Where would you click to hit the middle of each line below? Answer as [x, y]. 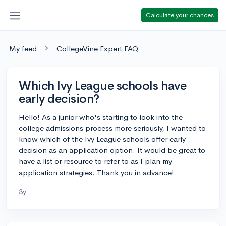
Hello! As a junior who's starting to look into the [101, 117]
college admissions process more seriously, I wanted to [112, 128]
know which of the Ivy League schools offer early [102, 139]
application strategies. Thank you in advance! [96, 172]
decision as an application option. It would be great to [112, 150]
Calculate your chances [180, 15]
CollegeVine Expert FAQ [97, 48]
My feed [23, 48]
